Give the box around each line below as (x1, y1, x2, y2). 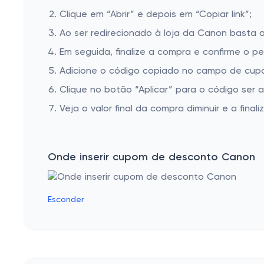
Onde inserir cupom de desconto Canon (48, 152, 255, 163)
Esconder (48, 196, 84, 204)
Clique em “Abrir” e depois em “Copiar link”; (60, 10, 252, 19)
